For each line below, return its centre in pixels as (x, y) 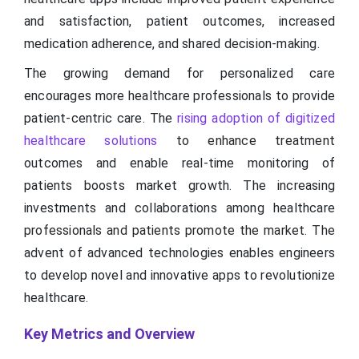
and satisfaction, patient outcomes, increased (179, 22)
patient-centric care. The (101, 119)
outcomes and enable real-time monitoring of (179, 163)
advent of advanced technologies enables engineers (179, 253)
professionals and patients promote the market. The (179, 231)
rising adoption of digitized (256, 119)
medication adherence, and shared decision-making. (172, 44)
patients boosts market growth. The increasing (179, 186)
